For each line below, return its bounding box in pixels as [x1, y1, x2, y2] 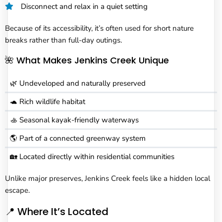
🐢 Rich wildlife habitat [10, 96, 85, 107]
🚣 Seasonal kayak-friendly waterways [10, 114, 139, 125]
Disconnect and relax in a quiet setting [21, 1, 148, 11]
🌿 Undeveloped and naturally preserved [10, 78, 146, 88]
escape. [5, 185, 30, 195]
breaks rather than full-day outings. [5, 35, 122, 45]
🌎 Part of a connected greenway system [10, 133, 146, 143]
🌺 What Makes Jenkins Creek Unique [5, 54, 169, 66]
